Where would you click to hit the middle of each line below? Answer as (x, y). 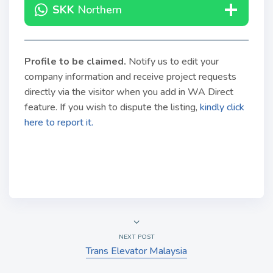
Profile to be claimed (74, 62)
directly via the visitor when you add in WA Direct (129, 92)
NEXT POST (136, 237)
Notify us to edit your (174, 62)
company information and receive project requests (130, 77)
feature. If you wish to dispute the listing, (112, 107)
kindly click (222, 107)
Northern (99, 10)
